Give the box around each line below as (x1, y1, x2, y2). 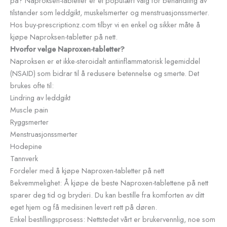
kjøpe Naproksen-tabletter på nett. (10, 31, 118, 42)
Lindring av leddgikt (10, 92, 70, 103)
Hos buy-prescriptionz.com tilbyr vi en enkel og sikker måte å (10, 19, 200, 30)
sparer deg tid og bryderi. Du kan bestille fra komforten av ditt (10, 189, 204, 200)
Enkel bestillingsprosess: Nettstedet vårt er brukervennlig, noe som (10, 213, 215, 224)
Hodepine (10, 140, 42, 152)
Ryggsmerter (10, 116, 49, 127)
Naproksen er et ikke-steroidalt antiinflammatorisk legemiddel (10, 55, 200, 66)
